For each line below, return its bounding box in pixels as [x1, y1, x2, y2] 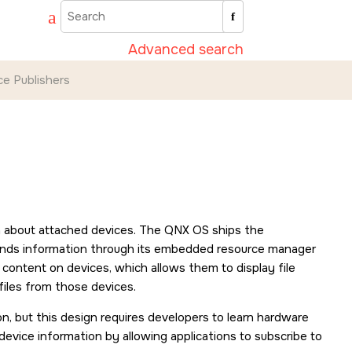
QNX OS [164, 222, 209, 238]
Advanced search [128, 40, 244, 58]
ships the [209, 222, 264, 238]
